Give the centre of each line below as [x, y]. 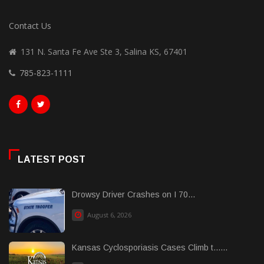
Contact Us [30, 25]
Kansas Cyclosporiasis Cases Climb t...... [150, 247]
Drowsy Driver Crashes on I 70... [133, 194]
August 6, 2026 [108, 214]
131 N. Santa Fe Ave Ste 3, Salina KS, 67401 [104, 51]
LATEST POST [52, 159]
